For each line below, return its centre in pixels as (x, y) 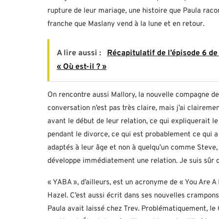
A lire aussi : (80, 54)
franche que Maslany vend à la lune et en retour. (126, 24)
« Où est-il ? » (82, 67)
